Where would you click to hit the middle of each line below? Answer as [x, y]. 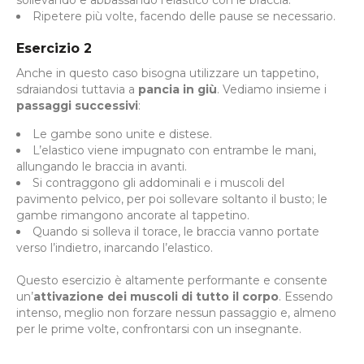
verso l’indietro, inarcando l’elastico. [115, 247]
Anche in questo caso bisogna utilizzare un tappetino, [167, 73]
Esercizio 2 [54, 48]
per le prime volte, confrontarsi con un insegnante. [159, 329]
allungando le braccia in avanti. [102, 166]
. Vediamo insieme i [272, 89]
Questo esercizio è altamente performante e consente [172, 280]
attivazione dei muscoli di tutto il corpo [156, 296]
